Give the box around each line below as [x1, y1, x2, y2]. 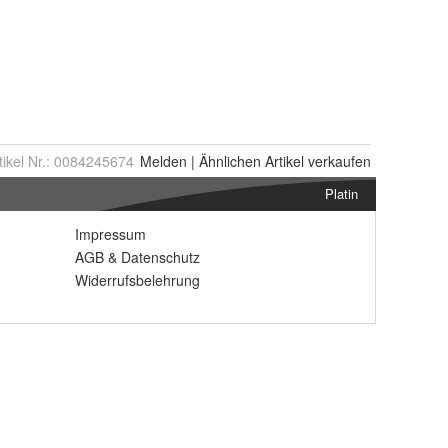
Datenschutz [121, 247, 200, 267]
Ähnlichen [199, 151, 261, 171]
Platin [325, 184, 358, 203]
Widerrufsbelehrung [75, 270, 200, 290]
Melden [140, 151, 187, 171]
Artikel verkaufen [261, 151, 371, 171]
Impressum [75, 224, 146, 244]
